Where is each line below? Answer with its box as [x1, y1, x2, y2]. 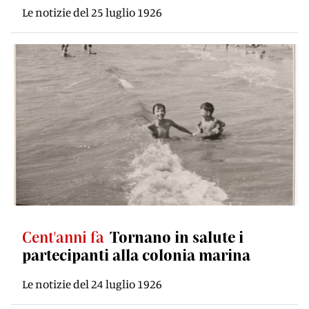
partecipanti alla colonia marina [22, 246, 250, 263]
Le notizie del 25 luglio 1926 [22, 5, 162, 19]
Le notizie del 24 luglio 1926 [22, 277, 162, 291]
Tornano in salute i [110, 228, 243, 246]
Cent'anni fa [22, 228, 104, 246]
